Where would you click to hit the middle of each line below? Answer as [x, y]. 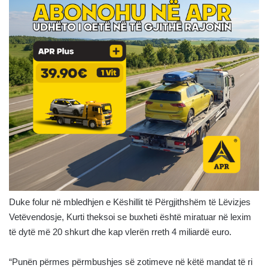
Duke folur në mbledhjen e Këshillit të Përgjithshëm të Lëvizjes [130, 202]
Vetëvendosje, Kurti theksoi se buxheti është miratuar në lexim [130, 217]
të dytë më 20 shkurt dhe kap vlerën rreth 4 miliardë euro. [120, 232]
